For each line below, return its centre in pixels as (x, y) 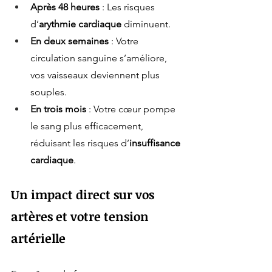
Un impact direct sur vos (84, 195)
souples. (49, 92)
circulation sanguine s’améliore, (100, 58)
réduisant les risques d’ (80, 143)
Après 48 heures (65, 7)
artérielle (38, 238)
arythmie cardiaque (80, 24)
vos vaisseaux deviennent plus (96, 75)
